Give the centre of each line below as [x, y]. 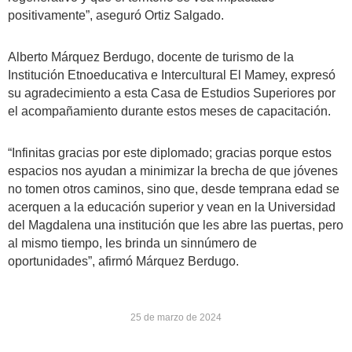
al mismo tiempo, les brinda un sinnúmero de [132, 243]
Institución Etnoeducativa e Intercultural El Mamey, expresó [172, 75]
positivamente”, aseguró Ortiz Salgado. [117, 15]
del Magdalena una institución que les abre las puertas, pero [176, 225]
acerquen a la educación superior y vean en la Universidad [172, 207]
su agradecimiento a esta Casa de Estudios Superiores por [172, 93]
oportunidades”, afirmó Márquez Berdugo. [125, 261]
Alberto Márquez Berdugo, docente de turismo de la [151, 57]
